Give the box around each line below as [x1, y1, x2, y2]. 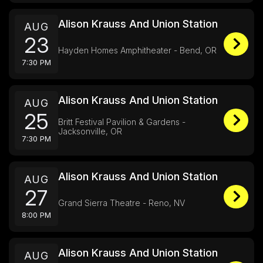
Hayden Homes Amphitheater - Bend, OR [58, 45, 217, 55]
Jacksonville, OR [58, 126, 122, 136]
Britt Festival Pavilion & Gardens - [58, 117, 186, 127]
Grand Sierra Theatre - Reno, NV [58, 198, 185, 208]
